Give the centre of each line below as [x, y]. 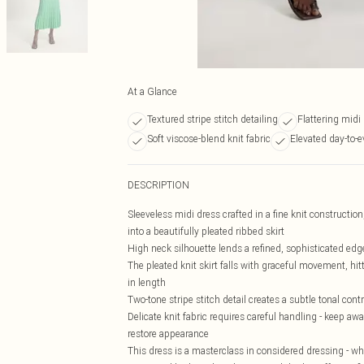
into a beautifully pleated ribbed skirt [206, 231]
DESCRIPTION [158, 185]
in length [147, 282]
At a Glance [152, 91]
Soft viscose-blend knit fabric [209, 139]
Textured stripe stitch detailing [212, 119]
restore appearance [168, 334]
